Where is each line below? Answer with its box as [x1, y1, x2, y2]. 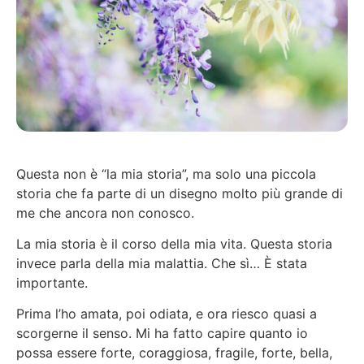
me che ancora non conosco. [16, 204, 194, 221]
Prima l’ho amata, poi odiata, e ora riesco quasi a [16, 305, 317, 323]
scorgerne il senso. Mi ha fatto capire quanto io [16, 325, 308, 342]
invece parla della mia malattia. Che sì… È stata [16, 255, 307, 272]
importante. [16, 275, 88, 292]
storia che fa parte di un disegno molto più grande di [16, 184, 343, 201]
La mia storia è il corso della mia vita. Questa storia [16, 236, 332, 253]
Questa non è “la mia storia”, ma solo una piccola [16, 165, 316, 182]
